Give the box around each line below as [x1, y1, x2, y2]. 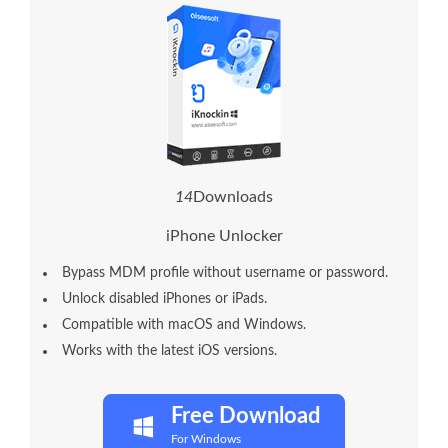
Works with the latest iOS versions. [62, 343, 277, 358]
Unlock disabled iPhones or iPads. [62, 291, 267, 306]
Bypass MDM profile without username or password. [62, 265, 388, 280]
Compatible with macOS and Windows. [62, 317, 306, 332]
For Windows [171, 432, 241, 445]
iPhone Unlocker [165, 227, 283, 244]
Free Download [171, 404, 320, 427]
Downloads [193, 188, 273, 205]
